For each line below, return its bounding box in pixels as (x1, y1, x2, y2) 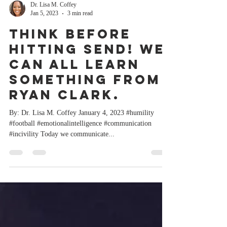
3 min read (67, 30, 93, 37)
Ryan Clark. (9, 107, 120, 123)
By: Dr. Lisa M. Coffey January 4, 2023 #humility (9, 129, 154, 137)
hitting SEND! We (9, 61, 165, 78)
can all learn (9, 77, 140, 93)
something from (9, 92, 161, 108)
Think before (9, 46, 131, 62)
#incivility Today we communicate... (9, 150, 115, 158)
